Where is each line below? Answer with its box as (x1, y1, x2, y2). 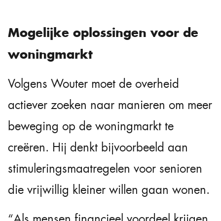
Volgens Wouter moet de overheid (8, 75, 179, 92)
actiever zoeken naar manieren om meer (8, 97, 212, 113)
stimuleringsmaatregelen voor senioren (8, 160, 202, 177)
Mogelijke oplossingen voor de (8, 24, 198, 40)
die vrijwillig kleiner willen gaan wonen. (8, 182, 210, 198)
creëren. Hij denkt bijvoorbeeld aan (8, 139, 188, 155)
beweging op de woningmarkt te (8, 118, 174, 134)
